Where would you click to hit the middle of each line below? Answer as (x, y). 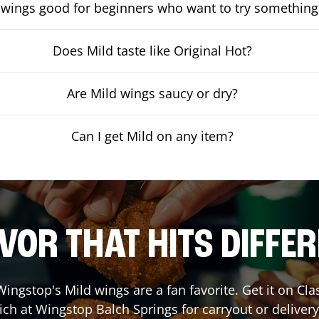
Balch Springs (137, 309)
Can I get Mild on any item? (153, 136)
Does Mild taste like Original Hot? (153, 50)
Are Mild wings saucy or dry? (153, 93)
